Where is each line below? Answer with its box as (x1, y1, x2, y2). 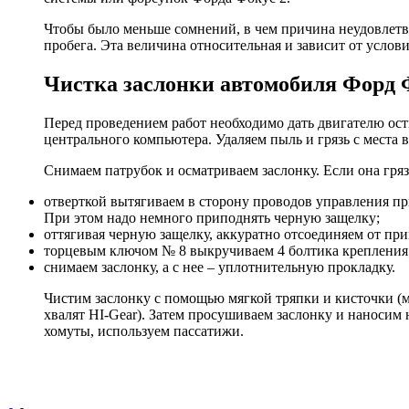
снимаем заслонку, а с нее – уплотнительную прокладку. (44, 259, 395, 276)
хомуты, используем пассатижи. (44, 323, 244, 340)
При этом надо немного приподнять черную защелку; (44, 210, 380, 226)
